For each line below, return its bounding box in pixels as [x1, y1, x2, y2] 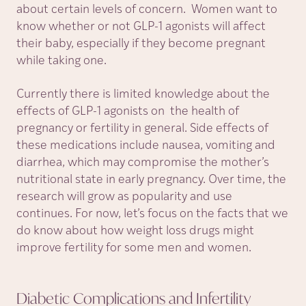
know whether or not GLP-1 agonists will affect [16, 20, 266, 33]
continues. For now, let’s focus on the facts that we [16, 208, 288, 221]
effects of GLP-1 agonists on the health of [16, 105, 239, 118]
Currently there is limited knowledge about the [16, 88, 270, 101]
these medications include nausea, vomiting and [16, 139, 275, 152]
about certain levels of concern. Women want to [16, 3, 277, 16]
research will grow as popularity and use [16, 191, 232, 204]
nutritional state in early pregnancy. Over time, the [16, 173, 286, 186]
